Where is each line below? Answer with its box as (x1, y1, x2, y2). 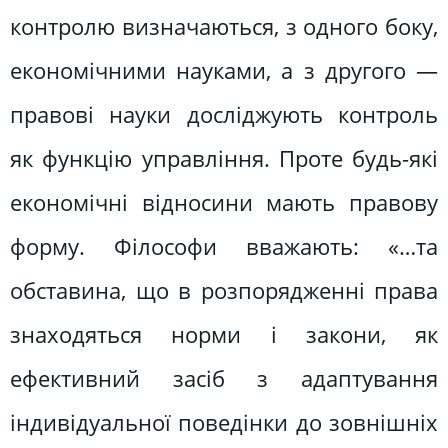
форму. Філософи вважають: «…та (10, 230, 438, 262)
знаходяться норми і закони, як (10, 318, 438, 350)
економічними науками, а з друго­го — (10, 54, 438, 86)
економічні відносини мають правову (10, 186, 438, 218)
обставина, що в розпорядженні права (10, 274, 438, 306)
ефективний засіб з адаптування (10, 362, 438, 394)
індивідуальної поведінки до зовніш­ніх (10, 406, 438, 438)
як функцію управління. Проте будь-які (10, 142, 438, 174)
